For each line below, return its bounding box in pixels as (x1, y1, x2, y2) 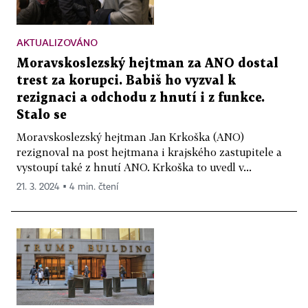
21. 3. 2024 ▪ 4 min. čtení (16, 181, 118, 192)
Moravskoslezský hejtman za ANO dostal (16, 57, 278, 69)
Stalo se (16, 109, 67, 121)
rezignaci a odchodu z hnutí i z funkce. (16, 91, 265, 104)
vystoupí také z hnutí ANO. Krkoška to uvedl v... (16, 160, 252, 173)
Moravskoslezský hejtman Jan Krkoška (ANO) (16, 130, 244, 143)
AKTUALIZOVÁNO (16, 36, 98, 48)
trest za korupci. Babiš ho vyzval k (16, 74, 236, 87)
